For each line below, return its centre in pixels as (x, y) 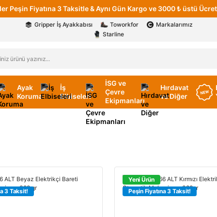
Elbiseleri (75, 96)
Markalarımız (174, 24)
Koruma (30, 96)
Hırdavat (175, 87)
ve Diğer (174, 96)
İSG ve (115, 83)
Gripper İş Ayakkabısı (63, 24)
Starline (113, 34)
